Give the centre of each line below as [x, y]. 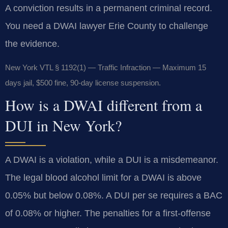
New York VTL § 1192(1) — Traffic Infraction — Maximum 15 [106, 68]
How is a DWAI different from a [104, 105]
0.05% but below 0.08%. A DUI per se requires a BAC [114, 196]
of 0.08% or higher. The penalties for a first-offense [108, 213]
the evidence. [32, 44]
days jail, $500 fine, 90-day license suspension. [83, 83]
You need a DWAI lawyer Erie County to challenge [107, 26]
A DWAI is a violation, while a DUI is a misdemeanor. [112, 160]
